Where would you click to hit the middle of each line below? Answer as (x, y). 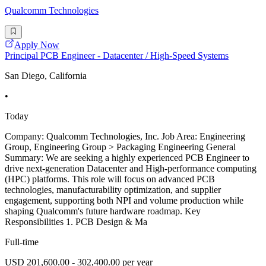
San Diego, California (46, 76)
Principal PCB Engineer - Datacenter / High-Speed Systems (117, 56)
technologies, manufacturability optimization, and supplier (113, 190)
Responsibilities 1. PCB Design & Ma (76, 222)
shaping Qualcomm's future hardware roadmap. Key (103, 211)
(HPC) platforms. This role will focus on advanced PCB (110, 179)
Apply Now (37, 45)
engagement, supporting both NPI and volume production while (124, 201)
